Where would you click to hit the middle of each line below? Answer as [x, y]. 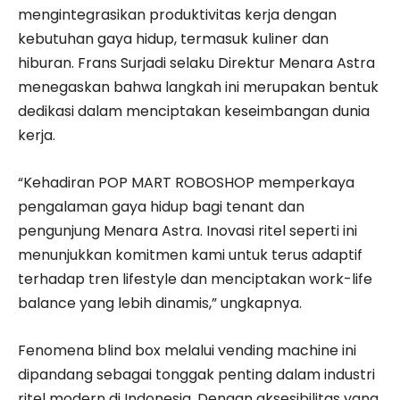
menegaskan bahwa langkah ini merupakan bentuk [198, 87]
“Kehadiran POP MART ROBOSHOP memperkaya [186, 182]
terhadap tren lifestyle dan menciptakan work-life [195, 279]
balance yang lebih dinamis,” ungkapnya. [160, 303]
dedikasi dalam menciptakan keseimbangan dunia [194, 111]
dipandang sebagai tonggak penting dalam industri [196, 374]
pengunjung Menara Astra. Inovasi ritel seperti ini [187, 230]
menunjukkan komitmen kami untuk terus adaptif [190, 254]
